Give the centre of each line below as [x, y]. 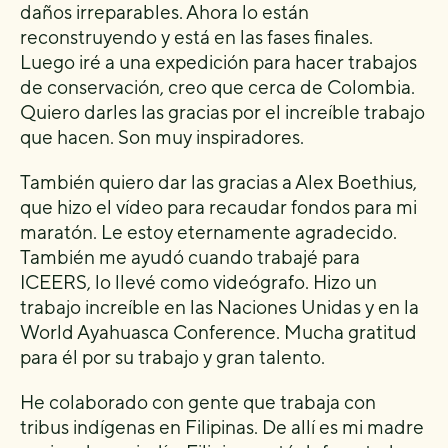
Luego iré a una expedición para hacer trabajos [218, 62]
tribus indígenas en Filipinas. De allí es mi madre [222, 427]
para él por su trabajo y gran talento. [172, 357]
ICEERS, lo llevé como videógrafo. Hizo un [198, 282]
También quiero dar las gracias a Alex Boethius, [218, 182]
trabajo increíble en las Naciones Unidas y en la [219, 307]
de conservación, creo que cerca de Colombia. [217, 87]
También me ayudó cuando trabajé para [190, 257]
